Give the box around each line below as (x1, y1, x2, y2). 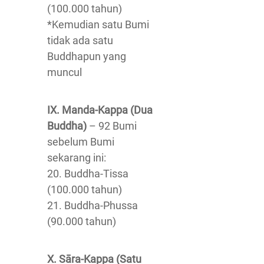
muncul (47, 66, 82, 78)
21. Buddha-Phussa (47, 199, 138, 212)
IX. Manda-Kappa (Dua (47, 104, 153, 116)
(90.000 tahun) (47, 215, 116, 227)
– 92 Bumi (87, 120, 137, 132)
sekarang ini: (47, 151, 106, 164)
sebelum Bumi (47, 136, 114, 148)
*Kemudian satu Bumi (47, 18, 149, 31)
